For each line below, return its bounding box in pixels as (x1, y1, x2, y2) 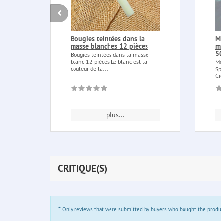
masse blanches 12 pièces (71, 41, 148, 51)
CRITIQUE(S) (58, 162, 107, 175)
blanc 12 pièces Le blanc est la (71, 57, 147, 65)
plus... (106, 110, 124, 119)
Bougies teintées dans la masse (71, 50, 148, 58)
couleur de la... (71, 64, 108, 72)
